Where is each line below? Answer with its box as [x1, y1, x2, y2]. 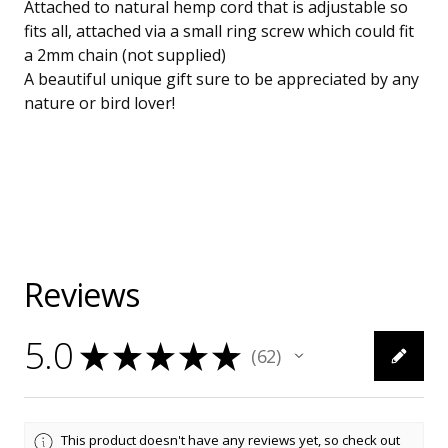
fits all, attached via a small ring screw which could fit [24, 20, 414, 43]
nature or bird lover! [24, 92, 175, 115]
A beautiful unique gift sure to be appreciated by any [24, 68, 419, 91]
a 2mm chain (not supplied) [24, 44, 226, 67]
